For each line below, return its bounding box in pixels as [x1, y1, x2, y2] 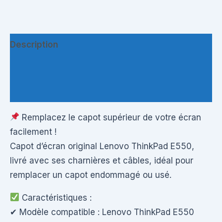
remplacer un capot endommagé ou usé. [10, 169, 171, 180]
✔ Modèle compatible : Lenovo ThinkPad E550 [10, 207, 194, 217]
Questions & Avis [10, 85, 80, 96]
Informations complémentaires [10, 62, 139, 73]
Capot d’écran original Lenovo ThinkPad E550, [10, 141, 194, 151]
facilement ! [10, 126, 56, 137]
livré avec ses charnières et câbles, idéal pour [10, 155, 193, 166]
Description [10, 40, 58, 50]
